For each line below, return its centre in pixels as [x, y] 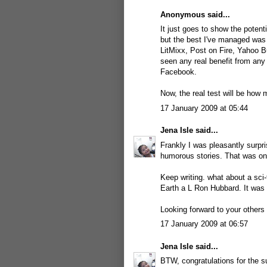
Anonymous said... [195, 14]
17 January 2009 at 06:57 [204, 224]
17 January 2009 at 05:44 [204, 108]
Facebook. [178, 72]
